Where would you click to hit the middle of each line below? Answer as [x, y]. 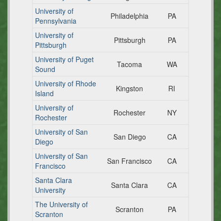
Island [44, 93]
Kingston [129, 88]
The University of [61, 204]
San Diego [129, 137]
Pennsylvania [56, 21]
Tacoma [129, 64]
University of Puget [64, 59]
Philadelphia [129, 16]
